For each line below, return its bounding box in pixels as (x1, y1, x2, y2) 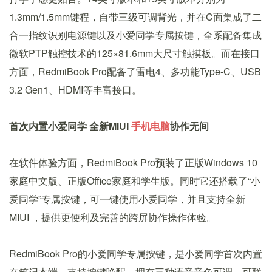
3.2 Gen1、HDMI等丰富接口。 (9, 83, 141, 97)
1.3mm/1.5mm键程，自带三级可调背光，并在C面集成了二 (9, 10, 262, 24)
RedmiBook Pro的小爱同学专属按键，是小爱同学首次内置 (9, 246, 262, 261)
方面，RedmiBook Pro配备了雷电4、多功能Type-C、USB (9, 64, 261, 79)
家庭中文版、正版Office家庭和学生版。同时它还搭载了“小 (9, 174, 260, 188)
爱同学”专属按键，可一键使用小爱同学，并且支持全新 (9, 192, 245, 206)
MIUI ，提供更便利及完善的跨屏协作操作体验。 (9, 210, 216, 225)
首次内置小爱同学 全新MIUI (9, 119, 131, 134)
